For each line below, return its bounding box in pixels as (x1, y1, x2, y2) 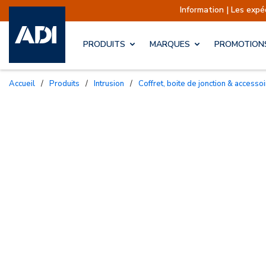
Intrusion (96, 78, 124, 89)
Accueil (15, 78, 35, 89)
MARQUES (150, 39, 190, 50)
